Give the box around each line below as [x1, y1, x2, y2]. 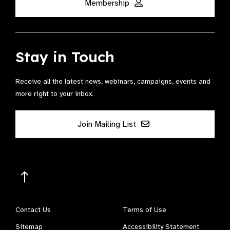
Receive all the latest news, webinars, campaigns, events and [15, 77, 210, 86]
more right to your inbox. [15, 89, 93, 98]
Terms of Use [123, 205, 166, 214]
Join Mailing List [78, 119, 138, 129]
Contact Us [15, 205, 51, 214]
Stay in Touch [15, 48, 114, 66]
